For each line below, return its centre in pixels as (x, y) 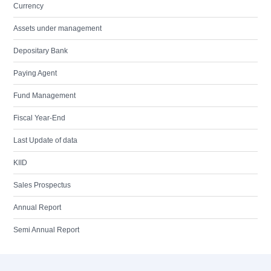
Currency (28, 6)
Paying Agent (35, 73)
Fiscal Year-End (39, 118)
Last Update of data (45, 140)
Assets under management (57, 28)
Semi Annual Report (46, 230)
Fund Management (44, 96)
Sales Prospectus (42, 185)
